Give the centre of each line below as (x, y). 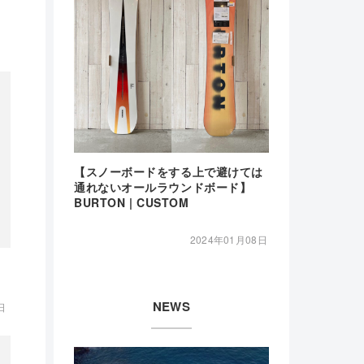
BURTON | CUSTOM (132, 203)
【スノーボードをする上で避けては (169, 172)
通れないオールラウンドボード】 (163, 187)
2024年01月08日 (228, 240)
